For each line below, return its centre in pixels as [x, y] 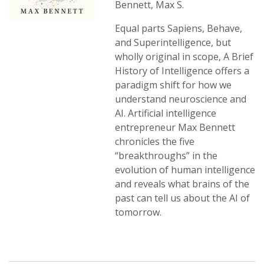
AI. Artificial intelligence [166, 113]
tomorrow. [138, 212]
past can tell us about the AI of [182, 198]
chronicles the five [155, 141]
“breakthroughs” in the [166, 156]
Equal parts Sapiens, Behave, [179, 28]
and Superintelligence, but [173, 42]
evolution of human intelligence [185, 170]
